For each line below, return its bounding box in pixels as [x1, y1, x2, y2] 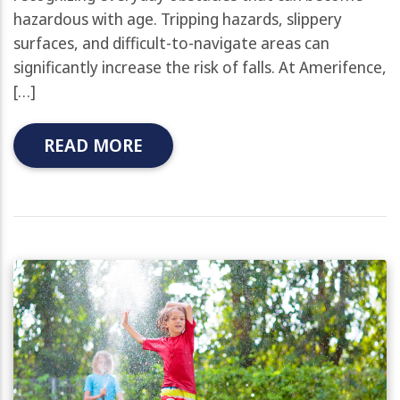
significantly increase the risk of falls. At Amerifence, [13, 55, 387, 78]
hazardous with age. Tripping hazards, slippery [13, 7, 342, 29]
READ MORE [44, 132, 143, 157]
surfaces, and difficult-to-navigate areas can [13, 31, 329, 54]
